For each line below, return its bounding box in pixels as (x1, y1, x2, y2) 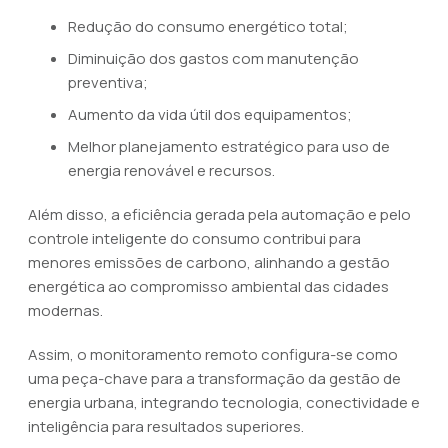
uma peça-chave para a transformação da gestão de (28, 368, 401, 389)
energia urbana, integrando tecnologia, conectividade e (28, 392, 420, 413)
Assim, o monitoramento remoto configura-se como (28, 344, 398, 365)
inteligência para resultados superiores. (28, 416, 304, 437)
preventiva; (68, 72, 148, 93)
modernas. (28, 300, 103, 321)
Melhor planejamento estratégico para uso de (68, 136, 390, 157)
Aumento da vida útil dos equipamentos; (68, 104, 352, 125)
